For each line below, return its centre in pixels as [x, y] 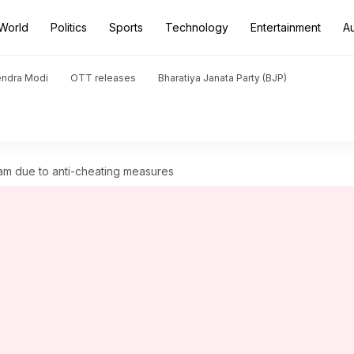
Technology [197, 27]
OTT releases [103, 78]
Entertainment [286, 27]
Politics [69, 27]
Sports [126, 27]
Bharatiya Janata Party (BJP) [222, 78]
